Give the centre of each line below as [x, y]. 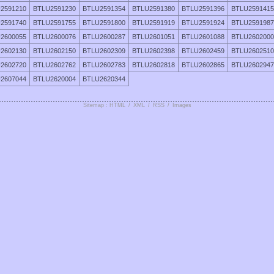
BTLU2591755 [54, 22]
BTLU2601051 [154, 36]
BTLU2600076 [54, 36]
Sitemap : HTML [104, 105]
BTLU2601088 [203, 36]
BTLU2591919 [154, 22]
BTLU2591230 [54, 8]
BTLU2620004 [54, 79]
